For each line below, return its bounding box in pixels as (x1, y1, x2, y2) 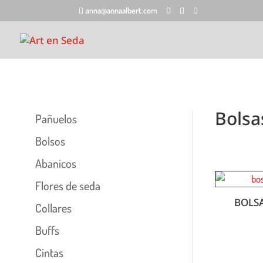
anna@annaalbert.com (86, 5, 158, 15)
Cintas (35, 245, 64, 261)
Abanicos (35, 156, 77, 171)
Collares (35, 200, 72, 216)
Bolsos (35, 133, 66, 149)
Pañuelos (35, 111, 77, 127)
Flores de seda (35, 178, 101, 194)
